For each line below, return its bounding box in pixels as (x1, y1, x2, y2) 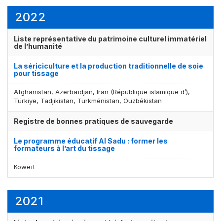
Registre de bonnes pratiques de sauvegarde (14, 116, 173, 125)
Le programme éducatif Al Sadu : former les (14, 136, 168, 145)
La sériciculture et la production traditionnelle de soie (14, 61, 203, 70)
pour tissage (14, 69, 59, 77)
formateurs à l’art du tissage (14, 144, 115, 152)
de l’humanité (14, 41, 62, 50)
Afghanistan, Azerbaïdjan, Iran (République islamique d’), (14, 87, 190, 96)
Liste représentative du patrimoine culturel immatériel (14, 34, 207, 43)
